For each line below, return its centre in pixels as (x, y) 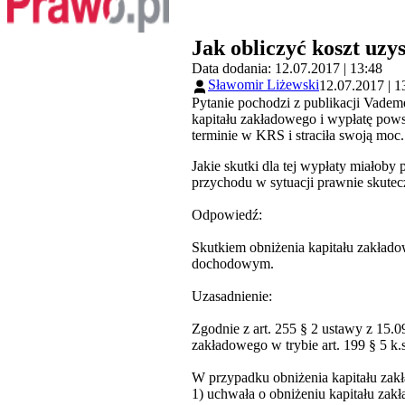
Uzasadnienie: (232, 296)
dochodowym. (233, 263)
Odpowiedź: (227, 214)
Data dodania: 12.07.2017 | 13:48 (287, 69)
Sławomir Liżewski (264, 85)
